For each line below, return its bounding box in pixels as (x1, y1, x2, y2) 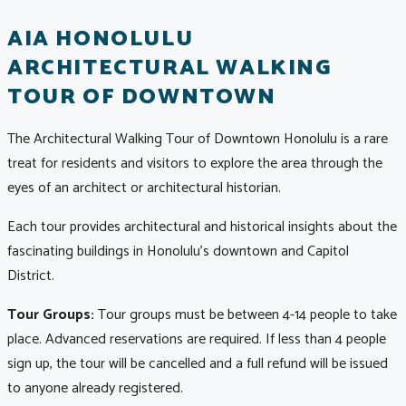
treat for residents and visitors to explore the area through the (7, 151, 382, 177)
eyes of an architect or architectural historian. (7, 176, 281, 201)
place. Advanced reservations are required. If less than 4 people (7, 327, 386, 353)
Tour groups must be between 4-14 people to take (94, 303, 397, 328)
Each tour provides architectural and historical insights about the (7, 215, 397, 240)
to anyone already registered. (7, 376, 183, 401)
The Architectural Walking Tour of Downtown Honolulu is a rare (7, 127, 388, 152)
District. (7, 264, 54, 289)
